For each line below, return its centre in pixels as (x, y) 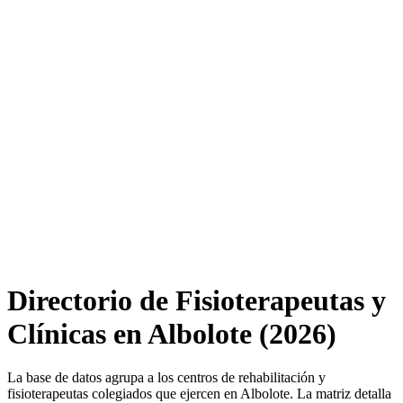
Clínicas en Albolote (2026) (172, 333)
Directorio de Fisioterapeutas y (197, 300)
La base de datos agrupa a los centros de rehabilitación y (166, 378)
